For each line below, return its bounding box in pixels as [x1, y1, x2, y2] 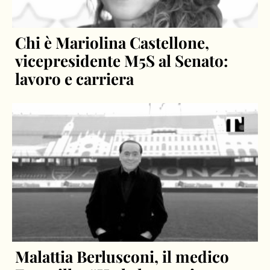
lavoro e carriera [15, 68, 134, 90]
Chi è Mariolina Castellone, [15, 32, 210, 54]
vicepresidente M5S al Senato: [15, 50, 229, 72]
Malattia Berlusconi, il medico [15, 245, 230, 267]
